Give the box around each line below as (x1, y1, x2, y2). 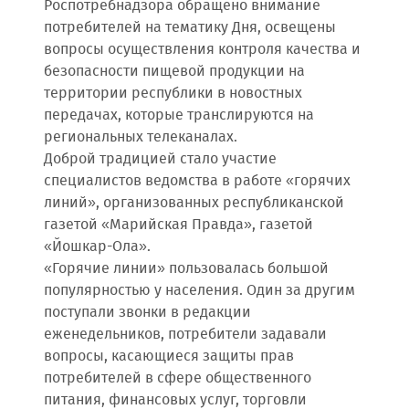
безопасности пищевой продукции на (44, 60, 305, 83)
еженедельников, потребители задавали (44, 323, 327, 346)
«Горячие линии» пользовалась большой (44, 257, 329, 280)
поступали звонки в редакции (44, 301, 251, 324)
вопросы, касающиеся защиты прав (44, 345, 294, 368)
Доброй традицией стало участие (44, 148, 277, 171)
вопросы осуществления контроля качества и (44, 38, 361, 61)
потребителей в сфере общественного (44, 367, 311, 390)
